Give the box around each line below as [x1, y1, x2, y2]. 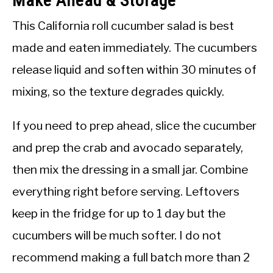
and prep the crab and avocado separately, [12, 140, 243, 155]
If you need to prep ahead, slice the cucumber [12, 118, 257, 133]
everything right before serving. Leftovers [12, 184, 239, 199]
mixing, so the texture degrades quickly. [12, 84, 224, 99]
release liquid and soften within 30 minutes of [12, 62, 257, 77]
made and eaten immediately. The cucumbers [12, 40, 257, 55]
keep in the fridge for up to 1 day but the [12, 206, 225, 221]
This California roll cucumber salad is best [12, 18, 234, 34]
